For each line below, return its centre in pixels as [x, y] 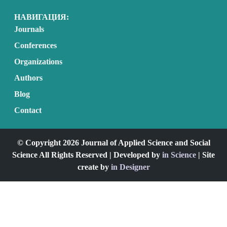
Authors [28, 78]
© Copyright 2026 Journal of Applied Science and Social [113, 142]
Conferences [35, 45]
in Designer [130, 167]
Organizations [38, 61]
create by [94, 167]
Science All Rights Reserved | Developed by [87, 155]
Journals [29, 29]
